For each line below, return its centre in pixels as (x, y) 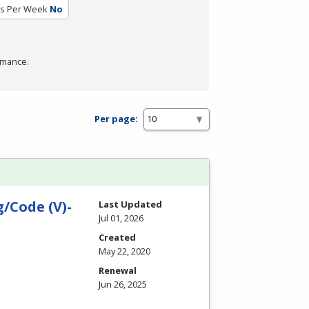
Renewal (118, 270)
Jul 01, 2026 (121, 218)
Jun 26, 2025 (123, 284)
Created (117, 237)
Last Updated (130, 204)
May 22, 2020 (124, 251)
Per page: (116, 119)
